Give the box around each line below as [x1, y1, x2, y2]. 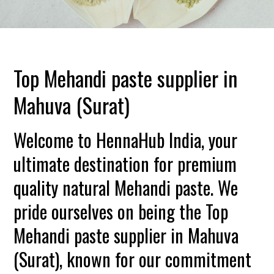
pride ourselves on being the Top [13, 198, 229, 225]
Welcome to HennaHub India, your [13, 126, 238, 154]
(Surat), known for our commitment [13, 245, 252, 273]
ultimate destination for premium [13, 150, 237, 177]
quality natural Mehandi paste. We [13, 174, 239, 201]
